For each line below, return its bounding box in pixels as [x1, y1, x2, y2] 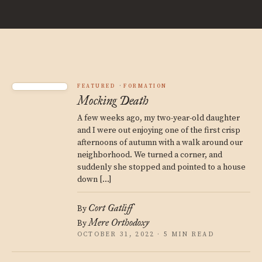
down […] [77, 174, 112, 185]
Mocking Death [77, 94, 149, 108]
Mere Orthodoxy [88, 217, 149, 228]
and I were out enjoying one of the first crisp [77, 125, 240, 136]
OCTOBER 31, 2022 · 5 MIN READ [77, 230, 214, 239]
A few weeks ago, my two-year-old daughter [77, 113, 240, 123]
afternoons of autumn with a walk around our [77, 137, 243, 148]
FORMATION [123, 83, 167, 89]
